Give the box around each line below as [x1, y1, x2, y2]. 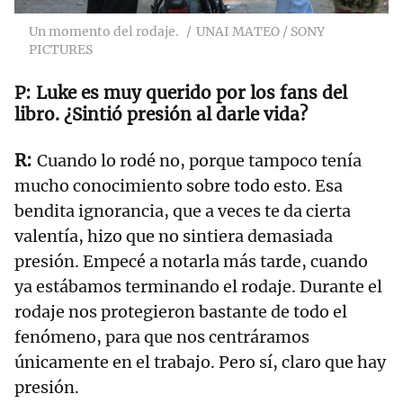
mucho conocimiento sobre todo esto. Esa [14, 175, 343, 197]
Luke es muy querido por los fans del [36, 82, 347, 104]
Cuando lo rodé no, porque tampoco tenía [37, 150, 362, 172]
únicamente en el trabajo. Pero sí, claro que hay [14, 352, 386, 373]
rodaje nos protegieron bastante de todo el [14, 301, 347, 323]
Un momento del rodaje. [29, 23, 179, 40]
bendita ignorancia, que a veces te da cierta [14, 201, 351, 222]
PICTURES [29, 41, 93, 58]
